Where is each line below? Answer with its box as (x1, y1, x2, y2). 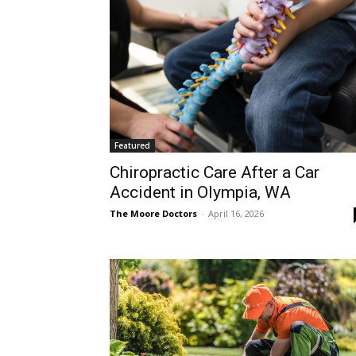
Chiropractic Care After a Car (110, 163, 319, 183)
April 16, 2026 (208, 207, 264, 220)
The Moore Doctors (110, 207, 197, 220)
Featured (114, 140, 150, 152)
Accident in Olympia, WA (110, 183, 291, 203)
